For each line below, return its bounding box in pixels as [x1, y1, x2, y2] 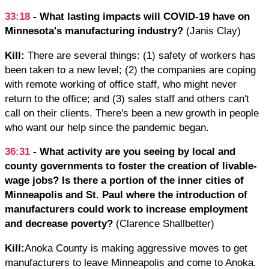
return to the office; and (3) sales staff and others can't [5, 92, 249, 104]
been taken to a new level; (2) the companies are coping [5, 64, 256, 75]
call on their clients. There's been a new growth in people [5, 107, 259, 118]
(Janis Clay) [186, 25, 241, 37]
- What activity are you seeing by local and [33, 146, 235, 157]
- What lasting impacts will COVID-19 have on [33, 11, 250, 22]
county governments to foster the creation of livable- [5, 160, 257, 172]
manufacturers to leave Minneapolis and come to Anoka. [5, 256, 256, 268]
